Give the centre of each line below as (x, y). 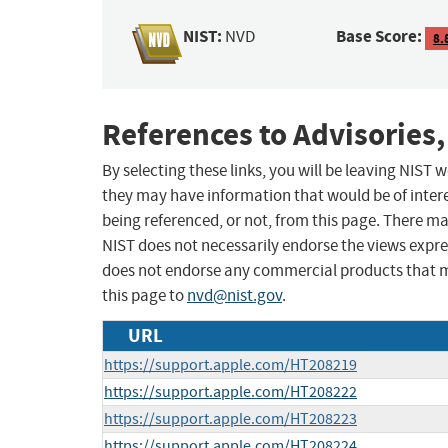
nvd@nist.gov (234, 296)
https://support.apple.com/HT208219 (230, 365)
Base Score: (379, 37)
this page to (144, 296)
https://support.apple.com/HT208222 (230, 392)
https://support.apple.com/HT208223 (230, 419)
